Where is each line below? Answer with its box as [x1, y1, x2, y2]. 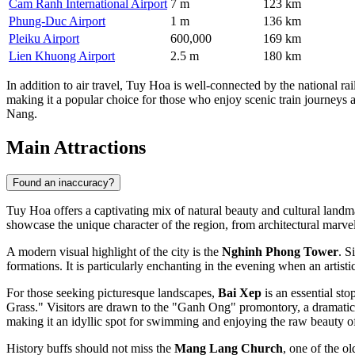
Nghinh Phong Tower [222, 244, 338, 258]
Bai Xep [218, 285, 261, 300]
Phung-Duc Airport [9, 14, 105, 29]
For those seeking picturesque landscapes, [6, 285, 218, 300]
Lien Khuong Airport [9, 49, 115, 63]
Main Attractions [6, 136, 146, 158]
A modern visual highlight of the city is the [6, 244, 222, 258]
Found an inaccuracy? [13, 176, 114, 189]
